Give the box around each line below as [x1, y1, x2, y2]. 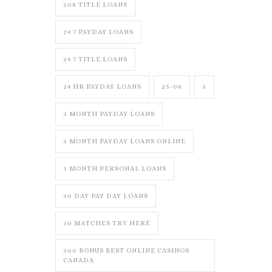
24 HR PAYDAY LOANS [63, 83, 141, 90]
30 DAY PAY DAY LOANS [63, 192, 148, 200]
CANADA [63, 256, 94, 264]
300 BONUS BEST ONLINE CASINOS [63, 246, 189, 254]
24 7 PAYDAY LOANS [63, 28, 134, 36]
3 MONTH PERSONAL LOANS [63, 165, 166, 172]
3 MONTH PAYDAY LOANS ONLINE [63, 137, 186, 145]
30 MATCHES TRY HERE [63, 219, 151, 227]
